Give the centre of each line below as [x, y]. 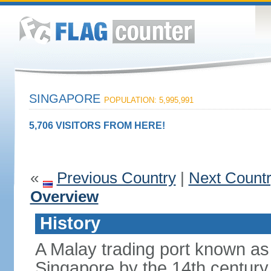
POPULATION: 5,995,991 [149, 100]
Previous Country [116, 178]
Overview [64, 197]
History [70, 223]
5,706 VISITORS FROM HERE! [97, 126]
